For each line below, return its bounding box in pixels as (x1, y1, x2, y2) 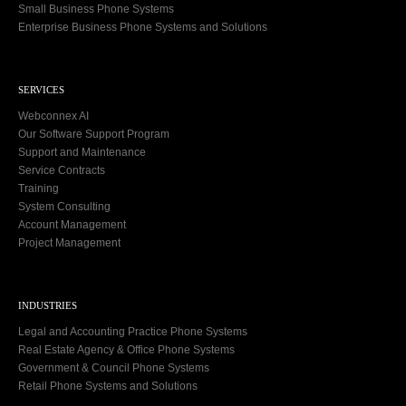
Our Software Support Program (18, 127, 169, 140)
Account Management (18, 217, 126, 231)
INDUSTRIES (18, 299, 77, 311)
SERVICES (18, 83, 64, 95)
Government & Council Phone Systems (18, 361, 209, 374)
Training (18, 181, 59, 195)
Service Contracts (18, 163, 105, 177)
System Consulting (18, 199, 111, 213)
